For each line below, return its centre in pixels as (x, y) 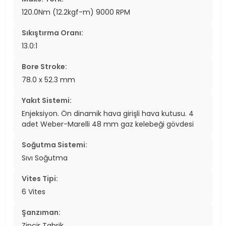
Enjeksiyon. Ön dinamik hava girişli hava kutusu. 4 (108, 113)
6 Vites (34, 191)
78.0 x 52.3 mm (48, 79)
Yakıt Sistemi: (47, 100)
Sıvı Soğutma (45, 158)
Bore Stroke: (44, 66)
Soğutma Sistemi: (54, 145)
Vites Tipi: (40, 178)
